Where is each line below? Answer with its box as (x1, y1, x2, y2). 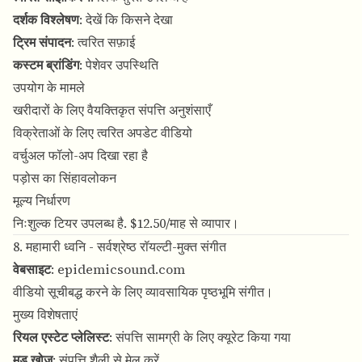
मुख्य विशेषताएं (13, 305, 78, 324)
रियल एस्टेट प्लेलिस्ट (13, 328, 109, 347)
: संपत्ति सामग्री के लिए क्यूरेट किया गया (109, 328, 291, 347)
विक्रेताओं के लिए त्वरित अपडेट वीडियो (13, 124, 192, 142)
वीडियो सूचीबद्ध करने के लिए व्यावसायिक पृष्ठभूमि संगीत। (13, 283, 273, 301)
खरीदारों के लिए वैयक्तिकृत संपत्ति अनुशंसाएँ (13, 101, 211, 120)
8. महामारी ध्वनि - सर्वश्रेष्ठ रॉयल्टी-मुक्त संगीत (13, 238, 226, 256)
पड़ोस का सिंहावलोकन (13, 169, 116, 187)
